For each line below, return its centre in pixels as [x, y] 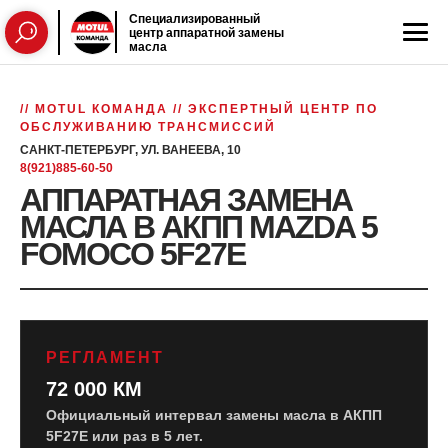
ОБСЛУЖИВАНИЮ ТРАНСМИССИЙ [148, 127]
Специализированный [194, 18]
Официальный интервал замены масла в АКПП [214, 415]
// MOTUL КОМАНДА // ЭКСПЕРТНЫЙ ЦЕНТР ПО [199, 109]
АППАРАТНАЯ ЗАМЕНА [186, 200]
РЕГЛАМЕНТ [105, 357]
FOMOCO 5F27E [132, 254]
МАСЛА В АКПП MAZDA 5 [198, 227]
